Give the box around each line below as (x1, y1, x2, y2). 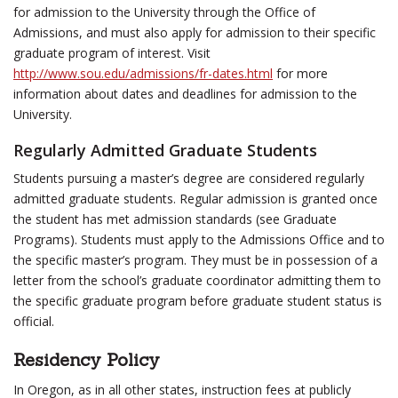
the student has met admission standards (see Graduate (13, 211, 337, 227)
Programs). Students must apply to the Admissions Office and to (13, 231, 385, 248)
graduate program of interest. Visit (13, 44, 211, 61)
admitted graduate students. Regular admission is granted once (13, 190, 378, 207)
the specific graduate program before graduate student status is (13, 292, 382, 309)
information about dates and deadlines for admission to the (13, 85, 357, 102)
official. (13, 313, 54, 330)
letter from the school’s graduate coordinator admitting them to (13, 272, 381, 289)
